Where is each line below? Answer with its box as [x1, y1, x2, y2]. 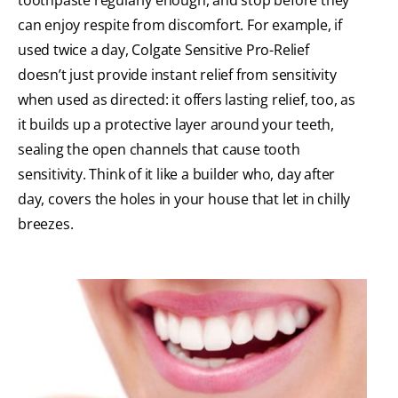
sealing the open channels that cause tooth [18, 139, 300, 159]
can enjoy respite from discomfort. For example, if [18, 14, 342, 35]
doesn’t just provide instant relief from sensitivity [18, 64, 337, 84]
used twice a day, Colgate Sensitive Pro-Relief [18, 39, 309, 60]
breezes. [18, 213, 74, 234]
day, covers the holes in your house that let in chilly [18, 188, 351, 209]
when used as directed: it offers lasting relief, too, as [18, 89, 355, 109]
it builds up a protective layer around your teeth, [18, 114, 334, 134]
